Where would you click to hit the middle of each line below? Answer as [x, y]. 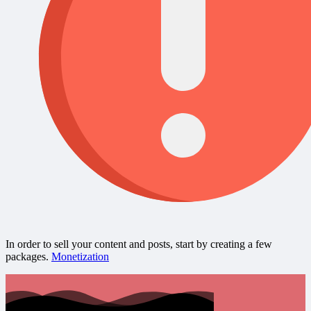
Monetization [80, 256]
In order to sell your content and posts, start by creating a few [139, 244]
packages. [28, 256]
